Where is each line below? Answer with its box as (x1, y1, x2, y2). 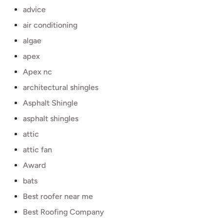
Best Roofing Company (23, 207, 104, 217)
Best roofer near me (23, 192, 93, 201)
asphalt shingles (23, 114, 78, 123)
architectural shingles (23, 83, 98, 92)
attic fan (23, 145, 52, 154)
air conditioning (23, 20, 77, 30)
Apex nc (23, 67, 52, 76)
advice (23, 5, 46, 14)
